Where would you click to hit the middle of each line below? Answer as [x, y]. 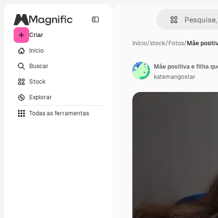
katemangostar [175, 77]
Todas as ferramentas [59, 113]
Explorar [41, 97]
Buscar [39, 66]
